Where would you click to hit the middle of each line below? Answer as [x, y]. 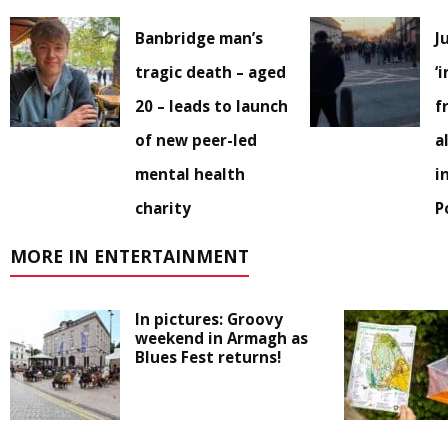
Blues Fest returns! [208, 357]
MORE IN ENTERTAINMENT [129, 256]
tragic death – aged [210, 72]
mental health [190, 174]
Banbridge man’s [199, 38]
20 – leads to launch [211, 106]
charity [163, 208]
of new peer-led [196, 140]
